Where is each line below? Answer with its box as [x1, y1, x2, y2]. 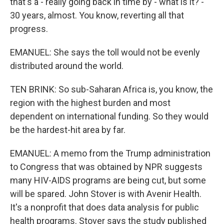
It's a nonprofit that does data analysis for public [10, 202, 199, 212]
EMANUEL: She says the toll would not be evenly [10, 47, 200, 57]
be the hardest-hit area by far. [10, 124, 125, 135]
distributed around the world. [10, 60, 123, 71]
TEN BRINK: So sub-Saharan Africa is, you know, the [10, 84, 213, 94]
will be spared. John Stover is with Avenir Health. [10, 188, 201, 199]
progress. [10, 23, 48, 34]
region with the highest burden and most [10, 97, 170, 108]
